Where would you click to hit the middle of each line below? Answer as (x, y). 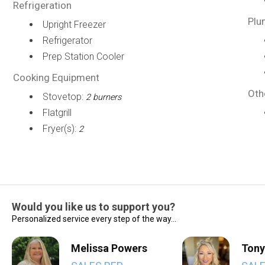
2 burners (103, 97)
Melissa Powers (109, 248)
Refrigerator (67, 41)
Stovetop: (64, 97)
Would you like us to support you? (93, 207)
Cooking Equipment (56, 77)
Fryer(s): (60, 129)
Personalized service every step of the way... (94, 219)
